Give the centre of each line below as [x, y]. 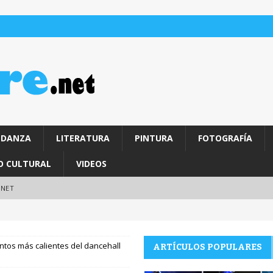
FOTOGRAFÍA [225, 138]
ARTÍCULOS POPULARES [207, 247]
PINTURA [154, 138]
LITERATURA [83, 138]
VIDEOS [91, 164]
